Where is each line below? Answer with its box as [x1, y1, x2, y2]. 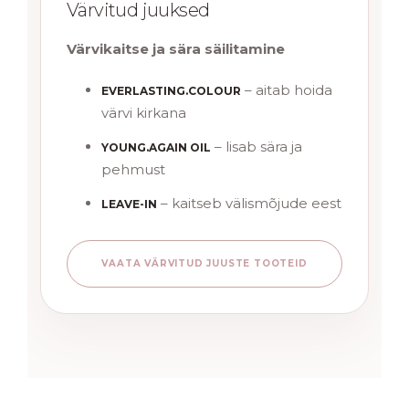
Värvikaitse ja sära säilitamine [67, 39, 285, 58]
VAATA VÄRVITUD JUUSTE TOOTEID [101, 257, 308, 270]
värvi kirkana [101, 103, 186, 121]
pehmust [101, 160, 165, 178]
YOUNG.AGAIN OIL [101, 140, 211, 154]
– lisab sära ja [211, 137, 302, 155]
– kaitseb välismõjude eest [157, 194, 341, 212]
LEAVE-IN [101, 196, 157, 211]
